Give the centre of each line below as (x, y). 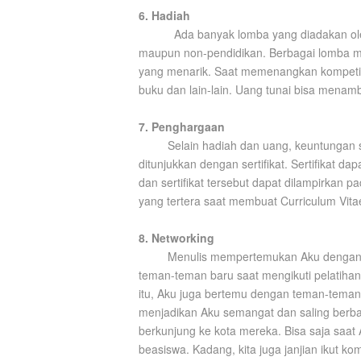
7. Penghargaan (182, 127)
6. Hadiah (164, 15)
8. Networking (176, 238)
